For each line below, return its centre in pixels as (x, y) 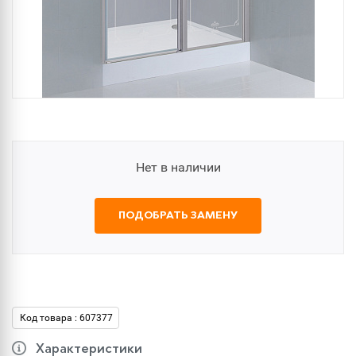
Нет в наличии (178, 167)
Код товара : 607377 (66, 318)
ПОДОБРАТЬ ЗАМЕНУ (178, 216)
